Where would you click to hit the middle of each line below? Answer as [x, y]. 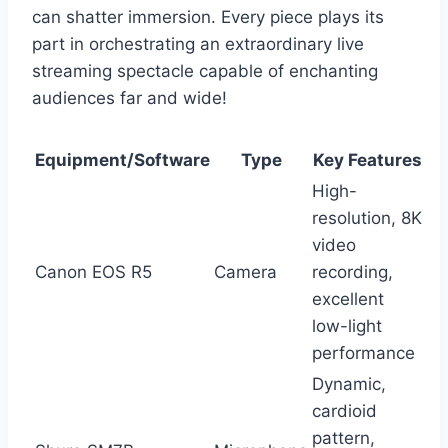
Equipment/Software [122, 159]
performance [363, 352]
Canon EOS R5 [93, 271]
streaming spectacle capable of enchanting [205, 70]
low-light [347, 325]
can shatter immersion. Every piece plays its [208, 16]
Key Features [367, 159]
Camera [245, 271]
